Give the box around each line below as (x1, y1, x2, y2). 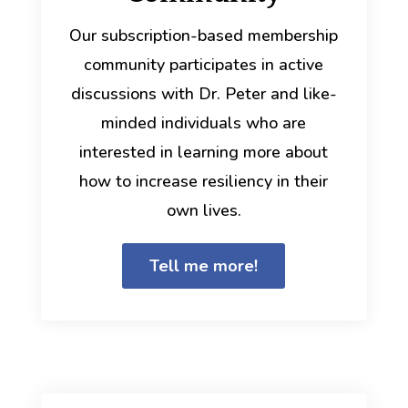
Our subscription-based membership (69, 25, 339, 46)
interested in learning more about (79, 141, 329, 163)
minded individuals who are (101, 112, 307, 134)
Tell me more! (149, 255, 259, 277)
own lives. (166, 199, 241, 221)
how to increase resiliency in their (79, 170, 329, 192)
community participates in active (84, 54, 324, 76)
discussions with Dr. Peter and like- (70, 83, 337, 105)
